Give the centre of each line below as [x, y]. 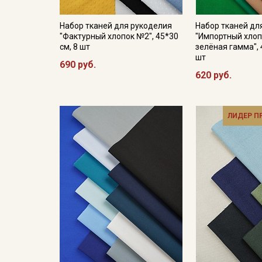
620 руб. [214, 75]
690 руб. [78, 65]
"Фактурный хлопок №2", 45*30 [119, 36]
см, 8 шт [75, 47]
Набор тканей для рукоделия [116, 26]
